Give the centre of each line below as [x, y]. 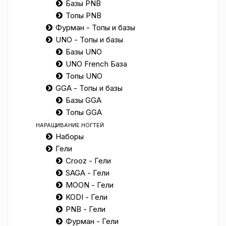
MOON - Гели [90, 185]
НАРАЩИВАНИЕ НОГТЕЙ [70, 125]
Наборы [70, 136]
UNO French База [96, 64]
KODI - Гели [87, 197]
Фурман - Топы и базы [95, 27]
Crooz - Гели [88, 161]
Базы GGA [83, 100]
